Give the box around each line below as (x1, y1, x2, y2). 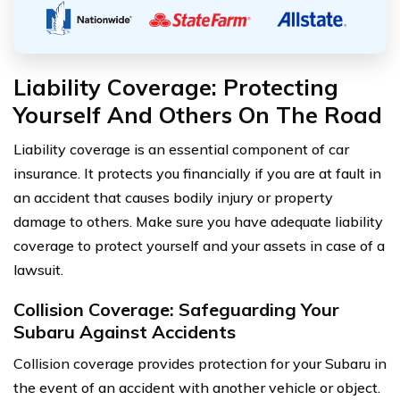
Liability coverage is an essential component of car (13, 139, 349, 158)
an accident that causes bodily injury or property (13, 187, 333, 206)
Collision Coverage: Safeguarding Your (13, 297, 339, 321)
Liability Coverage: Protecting (13, 72, 338, 101)
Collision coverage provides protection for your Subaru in (13, 354, 387, 372)
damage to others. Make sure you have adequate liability (13, 212, 383, 230)
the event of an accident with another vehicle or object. (13, 378, 380, 396)
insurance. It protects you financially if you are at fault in (13, 163, 381, 182)
